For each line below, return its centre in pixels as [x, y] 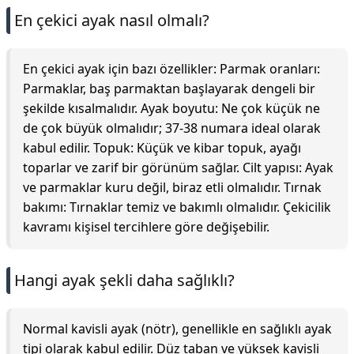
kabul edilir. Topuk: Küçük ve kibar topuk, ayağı [162, 148]
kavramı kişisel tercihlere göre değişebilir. [146, 227]
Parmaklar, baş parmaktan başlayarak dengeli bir [169, 88]
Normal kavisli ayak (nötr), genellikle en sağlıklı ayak [177, 329]
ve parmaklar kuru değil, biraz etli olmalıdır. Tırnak [172, 187]
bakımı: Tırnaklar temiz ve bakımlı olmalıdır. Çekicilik [177, 207]
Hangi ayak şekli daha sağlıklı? [124, 280]
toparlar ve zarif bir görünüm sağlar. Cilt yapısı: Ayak [178, 168]
